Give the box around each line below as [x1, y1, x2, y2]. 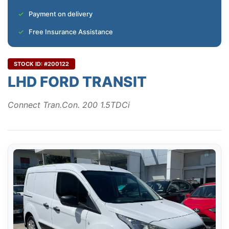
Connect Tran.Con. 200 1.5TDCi [8, 100, 130, 110]
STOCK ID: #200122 [14, 60, 69, 68]
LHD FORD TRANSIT [8, 73, 147, 91]
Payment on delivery [29, 10, 93, 18]
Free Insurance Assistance [29, 28, 113, 36]
